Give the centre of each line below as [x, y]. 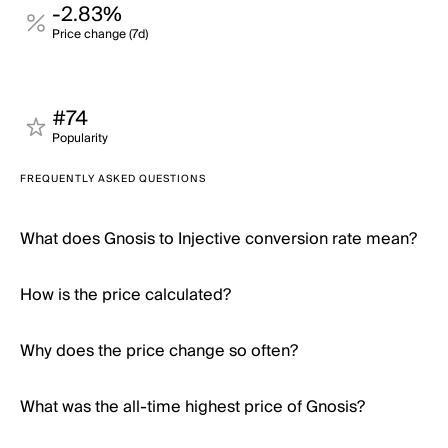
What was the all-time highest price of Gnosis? [192, 407]
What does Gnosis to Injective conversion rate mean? [218, 239]
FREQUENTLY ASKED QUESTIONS [113, 179]
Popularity [80, 138]
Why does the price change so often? [159, 351]
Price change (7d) [100, 34]
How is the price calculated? [125, 295]
